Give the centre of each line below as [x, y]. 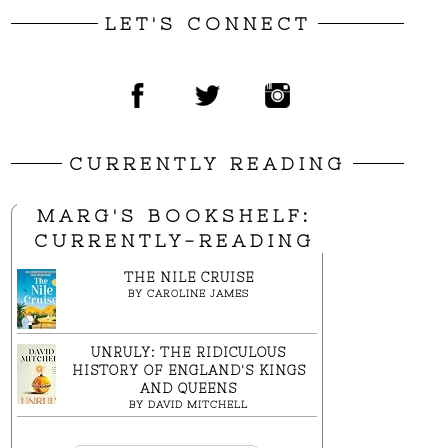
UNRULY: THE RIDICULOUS [188, 352]
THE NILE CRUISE [188, 277]
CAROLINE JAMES [198, 293]
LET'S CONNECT [207, 23]
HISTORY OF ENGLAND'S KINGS [188, 370]
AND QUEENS [188, 388]
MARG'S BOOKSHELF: [174, 215]
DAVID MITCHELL [198, 404]
